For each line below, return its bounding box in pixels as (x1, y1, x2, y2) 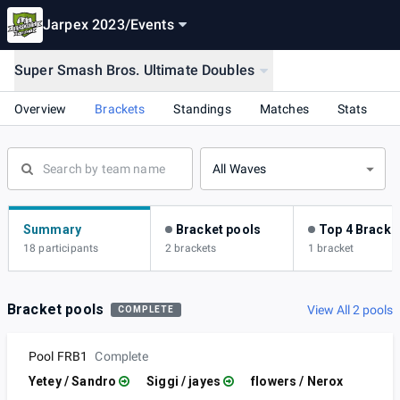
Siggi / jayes (146, 374, 221, 389)
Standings (173, 101, 231, 116)
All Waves (212, 162, 267, 177)
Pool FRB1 (29, 349, 88, 364)
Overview (14, 101, 67, 116)
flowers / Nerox (251, 374, 344, 389)
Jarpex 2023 (43, 16, 125, 33)
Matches (259, 101, 309, 116)
